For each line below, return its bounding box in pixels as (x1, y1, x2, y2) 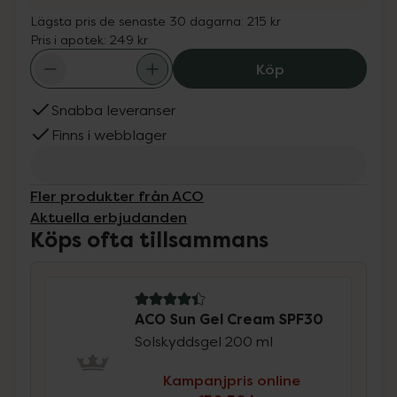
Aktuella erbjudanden (30, 207, 187, 227)
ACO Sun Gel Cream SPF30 (135, 310, 324, 329)
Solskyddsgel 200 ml (135, 332, 274, 350)
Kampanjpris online (162, 370, 300, 390)
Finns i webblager (51, 126, 167, 144)
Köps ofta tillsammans (30, 226, 269, 254)
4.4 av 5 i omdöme (134, 299, 262, 317)
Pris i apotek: (30, 32, 110, 47)
